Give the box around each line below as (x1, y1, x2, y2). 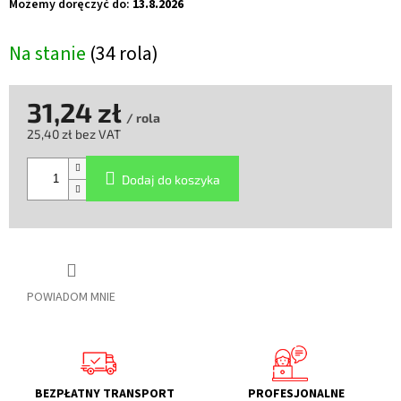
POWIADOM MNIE (27, 288, 115, 307)
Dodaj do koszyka (122, 172, 220, 188)
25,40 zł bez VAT (27, 126, 121, 142)
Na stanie (9, 39, 90, 69)
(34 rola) (90, 39, 158, 69)
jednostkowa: (26, 159, 103, 175)
